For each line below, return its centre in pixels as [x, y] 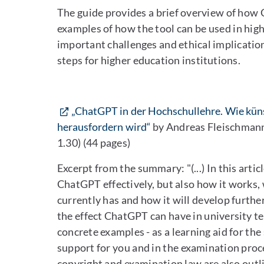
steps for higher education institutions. [149, 60]
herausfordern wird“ [104, 127]
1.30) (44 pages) [94, 143]
